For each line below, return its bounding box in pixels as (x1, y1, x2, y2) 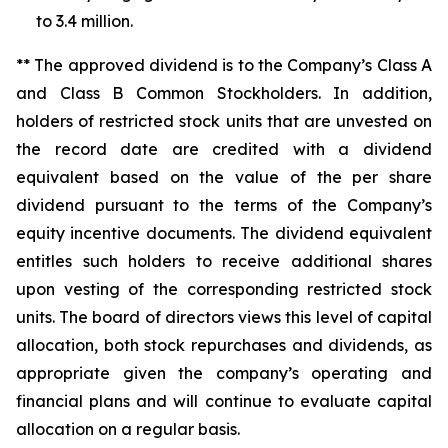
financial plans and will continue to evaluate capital (16, 391, 432, 411)
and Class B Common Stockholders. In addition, (16, 83, 432, 103)
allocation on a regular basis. (16, 419, 240, 439)
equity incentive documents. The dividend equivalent (16, 223, 432, 243)
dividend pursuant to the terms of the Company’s (16, 195, 432, 215)
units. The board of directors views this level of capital (16, 307, 432, 327)
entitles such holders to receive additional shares (16, 251, 432, 271)
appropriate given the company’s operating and (16, 363, 432, 383)
